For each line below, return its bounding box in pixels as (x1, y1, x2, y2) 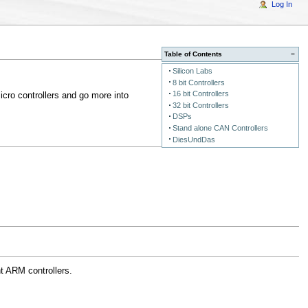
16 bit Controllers (172, 89, 229, 98)
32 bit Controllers (172, 100, 229, 109)
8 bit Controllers (172, 78, 225, 87)
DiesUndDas (172, 135, 215, 144)
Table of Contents (164, 50, 223, 58)
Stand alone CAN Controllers (172, 123, 268, 132)
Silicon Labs (172, 67, 212, 76)
